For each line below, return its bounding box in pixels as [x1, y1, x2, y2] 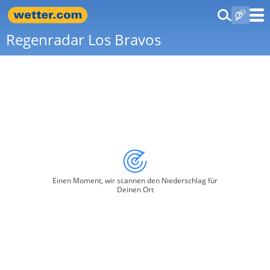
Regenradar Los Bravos [6, 30, 161, 49]
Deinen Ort [116, 184, 154, 195]
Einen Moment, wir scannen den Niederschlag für [52, 175, 218, 186]
